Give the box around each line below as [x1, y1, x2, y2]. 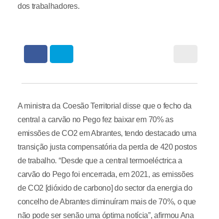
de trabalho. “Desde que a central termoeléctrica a [17, 156, 182, 165]
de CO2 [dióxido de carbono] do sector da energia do [17, 184, 193, 192]
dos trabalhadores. [17, 2, 80, 10]
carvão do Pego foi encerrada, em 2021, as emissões [17, 170, 194, 178]
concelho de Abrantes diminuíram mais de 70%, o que [17, 197, 196, 206]
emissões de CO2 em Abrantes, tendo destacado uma [17, 129, 197, 137]
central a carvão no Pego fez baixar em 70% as [17, 115, 174, 124]
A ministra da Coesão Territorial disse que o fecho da [17, 102, 192, 110]
